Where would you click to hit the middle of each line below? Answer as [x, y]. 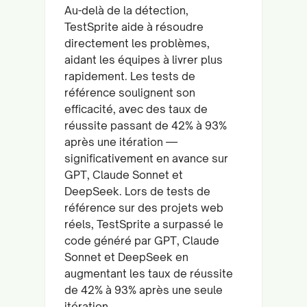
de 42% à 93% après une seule [144, 290]
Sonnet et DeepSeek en [126, 257]
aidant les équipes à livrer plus [144, 59]
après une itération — [121, 142]
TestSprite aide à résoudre [134, 26]
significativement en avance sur [146, 158]
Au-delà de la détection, [126, 10]
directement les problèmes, [137, 43]
